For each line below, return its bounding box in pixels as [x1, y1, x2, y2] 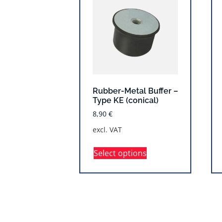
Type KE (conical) [93, 95, 159, 105]
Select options [94, 147, 147, 159]
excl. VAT [93, 124, 122, 134]
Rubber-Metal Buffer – [93, 86, 178, 96]
